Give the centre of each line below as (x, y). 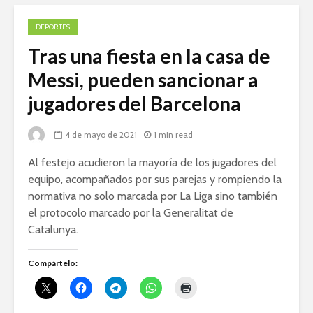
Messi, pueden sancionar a (143, 80)
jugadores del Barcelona (134, 104)
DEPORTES (53, 27)
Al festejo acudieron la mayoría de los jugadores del (152, 163)
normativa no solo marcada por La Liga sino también (153, 196)
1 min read (173, 135)
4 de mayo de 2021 (101, 135)
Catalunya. (54, 230)
